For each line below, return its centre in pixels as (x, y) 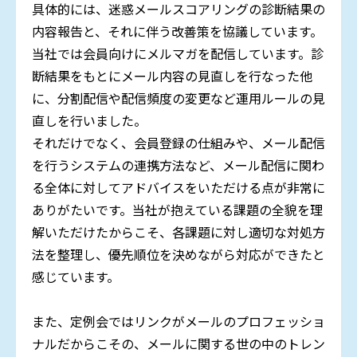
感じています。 (76, 277)
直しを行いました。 (89, 121)
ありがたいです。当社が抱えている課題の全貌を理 (177, 210)
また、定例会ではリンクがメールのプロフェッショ (178, 322)
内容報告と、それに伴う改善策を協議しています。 (177, 31)
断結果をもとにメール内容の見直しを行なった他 (172, 76)
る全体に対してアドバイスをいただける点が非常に (178, 188)
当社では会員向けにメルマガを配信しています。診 (178, 54)
